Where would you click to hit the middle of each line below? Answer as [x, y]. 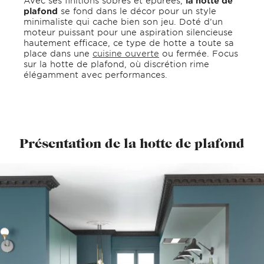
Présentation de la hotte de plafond [132, 144]
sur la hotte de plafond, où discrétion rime [116, 64]
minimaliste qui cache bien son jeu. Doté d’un [123, 22]
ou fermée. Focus [199, 54]
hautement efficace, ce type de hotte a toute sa [129, 43]
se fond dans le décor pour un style [137, 11]
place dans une [58, 54]
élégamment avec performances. [95, 75]
